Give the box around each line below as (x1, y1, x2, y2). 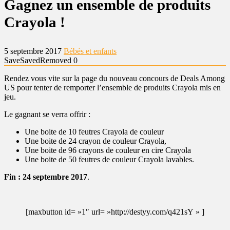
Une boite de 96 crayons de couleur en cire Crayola (25, 146, 191, 155)
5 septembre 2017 (4, 47, 64, 55)
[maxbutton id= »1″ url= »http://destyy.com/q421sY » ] (26, 207, 204, 216)
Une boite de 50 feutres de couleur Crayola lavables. (25, 155, 194, 164)
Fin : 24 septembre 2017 (4, 172, 87, 181)
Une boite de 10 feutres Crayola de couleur (25, 127, 164, 136)
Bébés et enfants (64, 47, 117, 55)
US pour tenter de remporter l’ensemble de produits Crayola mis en (4, 83, 221, 92)
